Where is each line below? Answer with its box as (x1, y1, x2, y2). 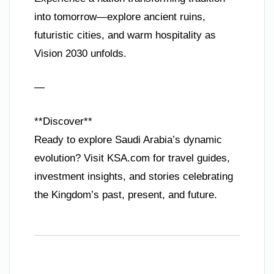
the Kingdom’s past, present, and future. (34, 188, 217, 201)
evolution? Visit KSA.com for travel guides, (34, 152, 230, 164)
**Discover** (34, 115, 92, 127)
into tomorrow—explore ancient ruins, (34, 10, 206, 23)
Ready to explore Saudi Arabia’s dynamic (34, 133, 222, 146)
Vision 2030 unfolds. (34, 47, 127, 59)
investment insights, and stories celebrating (34, 170, 233, 182)
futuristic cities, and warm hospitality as (34, 29, 216, 41)
